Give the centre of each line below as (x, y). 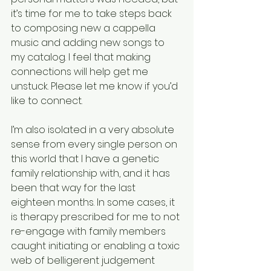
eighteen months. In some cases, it (94, 203)
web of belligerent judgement (84, 261)
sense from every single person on (95, 145)
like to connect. (47, 101)
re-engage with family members (90, 232)
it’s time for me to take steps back (93, 14)
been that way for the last (74, 188)
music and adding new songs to (89, 43)
